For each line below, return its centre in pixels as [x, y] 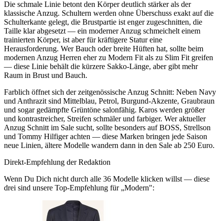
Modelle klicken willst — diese [160, 179]
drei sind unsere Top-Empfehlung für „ [64, 187]
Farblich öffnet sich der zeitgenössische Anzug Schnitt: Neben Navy [110, 92]
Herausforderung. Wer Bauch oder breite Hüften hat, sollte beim [104, 48]
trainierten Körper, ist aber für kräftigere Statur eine [83, 39]
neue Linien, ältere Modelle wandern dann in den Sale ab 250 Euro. [109, 145]
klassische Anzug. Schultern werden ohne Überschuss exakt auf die [109, 13]
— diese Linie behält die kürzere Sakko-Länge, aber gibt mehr [101, 66]
